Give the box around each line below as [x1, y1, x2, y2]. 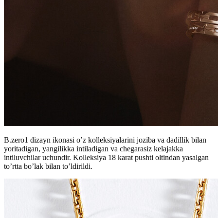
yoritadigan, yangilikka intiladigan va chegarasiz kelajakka [4, 145, 183, 153]
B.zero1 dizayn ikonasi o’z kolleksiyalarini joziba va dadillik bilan [4, 136, 206, 145]
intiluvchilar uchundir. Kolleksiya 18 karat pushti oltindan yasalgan [4, 153, 209, 162]
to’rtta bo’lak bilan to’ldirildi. [4, 162, 92, 171]
